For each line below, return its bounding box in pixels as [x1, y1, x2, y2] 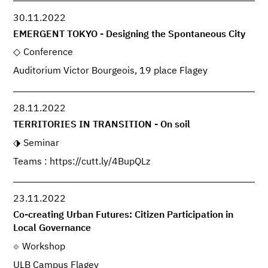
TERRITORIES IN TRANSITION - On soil [13, 120, 191, 130]
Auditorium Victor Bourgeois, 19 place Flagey [13, 66, 208, 77]
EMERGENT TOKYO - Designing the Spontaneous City [13, 29, 246, 39]
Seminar [23, 138, 59, 148]
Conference [23, 48, 73, 58]
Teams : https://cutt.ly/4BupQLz [13, 157, 151, 167]
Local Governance [13, 223, 92, 233]
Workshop [22, 242, 65, 252]
